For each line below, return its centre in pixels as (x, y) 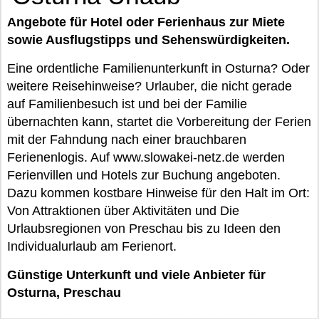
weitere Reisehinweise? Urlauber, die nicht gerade (150, 86)
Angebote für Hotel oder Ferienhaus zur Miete (146, 22)
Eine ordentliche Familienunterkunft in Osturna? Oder (158, 68)
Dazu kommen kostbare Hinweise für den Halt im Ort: (158, 193)
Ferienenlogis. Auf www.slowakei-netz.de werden (146, 157)
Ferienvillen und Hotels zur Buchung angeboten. (144, 175)
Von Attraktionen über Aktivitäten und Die (123, 211)
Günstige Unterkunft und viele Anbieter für (136, 275)
